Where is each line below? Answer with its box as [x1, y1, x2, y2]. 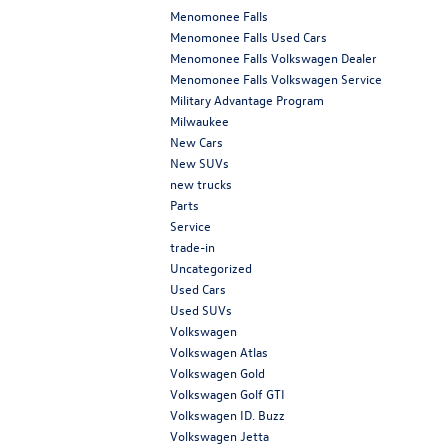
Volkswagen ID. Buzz [170, 405, 285, 423]
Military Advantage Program [170, 90, 324, 108]
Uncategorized [170, 258, 252, 276]
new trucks [170, 174, 232, 192]
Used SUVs [170, 300, 232, 318]
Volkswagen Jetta [170, 426, 269, 444]
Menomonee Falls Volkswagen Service [170, 69, 382, 87]
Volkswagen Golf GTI [170, 384, 285, 402]
